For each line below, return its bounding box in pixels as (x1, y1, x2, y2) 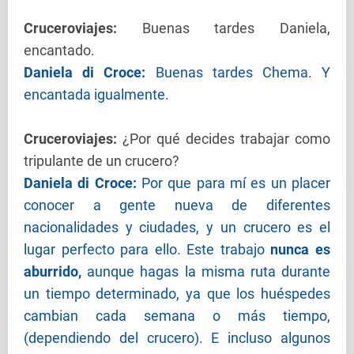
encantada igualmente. (24, 86, 169, 104)
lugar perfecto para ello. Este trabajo (24, 241, 271, 258)
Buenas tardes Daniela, (141, 20, 331, 37)
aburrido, (24, 263, 88, 281)
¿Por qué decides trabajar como (117, 130, 330, 148)
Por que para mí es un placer (141, 175, 330, 192)
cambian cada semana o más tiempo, (24, 307, 330, 325)
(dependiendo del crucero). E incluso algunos (24, 330, 330, 347)
